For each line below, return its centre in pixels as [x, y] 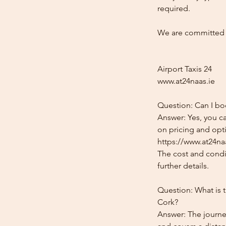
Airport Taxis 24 [185, 69]
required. [174, 8]
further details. [183, 166]
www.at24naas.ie [186, 81]
